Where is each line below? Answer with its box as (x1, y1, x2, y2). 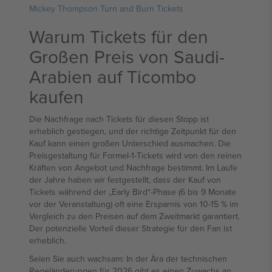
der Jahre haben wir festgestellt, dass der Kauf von (29, 174, 221, 186)
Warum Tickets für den (29, 24, 208, 49)
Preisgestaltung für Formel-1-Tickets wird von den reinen (29, 149, 242, 161)
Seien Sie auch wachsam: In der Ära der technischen (29, 253, 227, 265)
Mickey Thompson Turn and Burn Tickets (29, 2, 183, 15)
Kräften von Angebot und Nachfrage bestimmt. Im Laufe (29, 161, 237, 174)
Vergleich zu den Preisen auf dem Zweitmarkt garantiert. (29, 210, 240, 222)
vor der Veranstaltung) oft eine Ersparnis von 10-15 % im (29, 198, 238, 210)
